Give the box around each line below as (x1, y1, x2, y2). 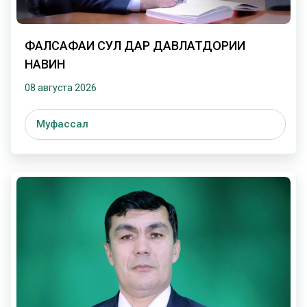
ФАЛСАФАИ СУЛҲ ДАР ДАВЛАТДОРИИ (25, 38, 245, 53)
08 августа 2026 (25, 82, 97, 93)
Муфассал (36, 117, 88, 130)
